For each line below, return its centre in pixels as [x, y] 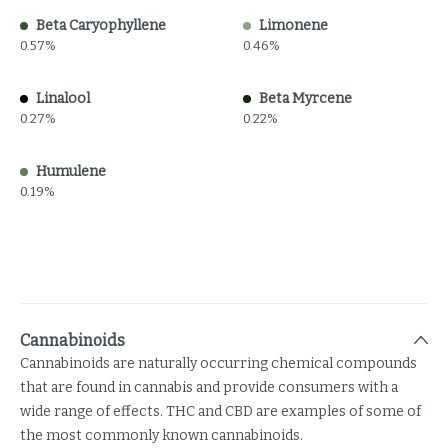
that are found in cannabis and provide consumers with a [209, 387]
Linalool [63, 98]
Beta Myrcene [305, 98]
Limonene [293, 25]
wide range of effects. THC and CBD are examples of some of [220, 411]
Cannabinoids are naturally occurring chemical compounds [218, 363]
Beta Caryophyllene [101, 25]
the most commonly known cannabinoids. [161, 435]
